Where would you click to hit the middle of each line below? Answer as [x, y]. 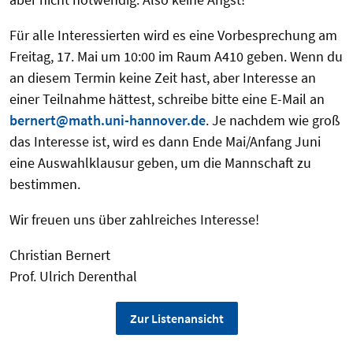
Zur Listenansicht [176, 319]
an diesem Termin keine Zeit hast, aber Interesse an [163, 78]
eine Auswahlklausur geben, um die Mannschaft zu [160, 163]
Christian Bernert [60, 255]
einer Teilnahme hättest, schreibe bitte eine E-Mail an [167, 99]
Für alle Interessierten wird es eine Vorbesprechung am [173, 35]
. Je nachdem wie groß [273, 121]
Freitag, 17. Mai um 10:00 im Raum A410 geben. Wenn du [176, 57]
